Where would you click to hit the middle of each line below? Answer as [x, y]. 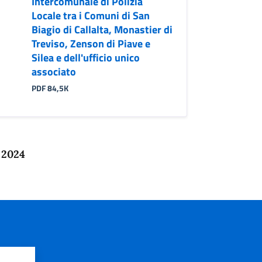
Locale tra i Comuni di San [90, 15]
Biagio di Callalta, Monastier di [102, 29]
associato [54, 71]
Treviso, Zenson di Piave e [91, 43]
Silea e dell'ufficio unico [85, 57]
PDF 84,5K [50, 88]
